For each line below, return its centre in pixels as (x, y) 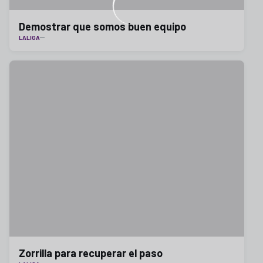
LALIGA (29, 38)
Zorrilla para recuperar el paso (91, 253)
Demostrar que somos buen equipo (102, 26)
